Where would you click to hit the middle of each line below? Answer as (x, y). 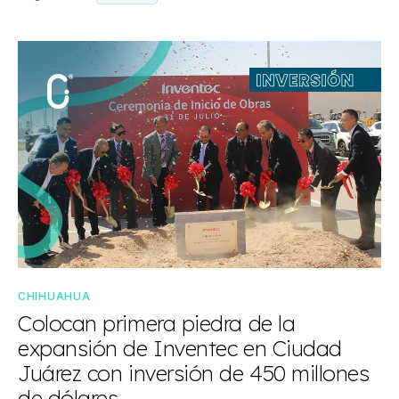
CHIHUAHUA (54, 297)
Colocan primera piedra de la (157, 324)
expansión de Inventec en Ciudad (180, 349)
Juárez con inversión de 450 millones (194, 374)
